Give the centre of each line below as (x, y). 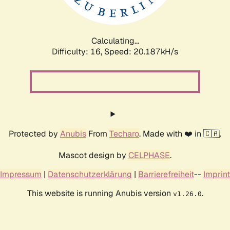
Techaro (124, 133)
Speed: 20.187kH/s (141, 51)
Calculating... (115, 41)
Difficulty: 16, (78, 51)
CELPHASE (149, 155)
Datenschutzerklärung (90, 174)
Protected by (34, 133)
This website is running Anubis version (100, 193)
